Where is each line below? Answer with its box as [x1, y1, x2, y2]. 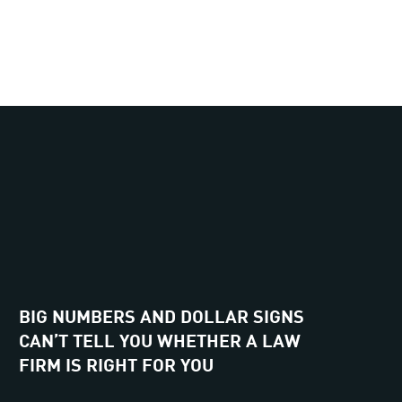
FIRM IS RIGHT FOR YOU [19, 350, 214, 375]
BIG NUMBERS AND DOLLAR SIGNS [19, 301, 305, 327]
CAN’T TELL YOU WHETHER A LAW [19, 326, 301, 351]
